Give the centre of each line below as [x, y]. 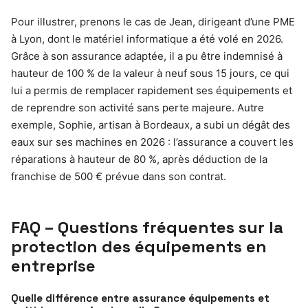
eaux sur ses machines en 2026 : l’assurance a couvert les [152, 142]
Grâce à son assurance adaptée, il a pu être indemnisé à [147, 56]
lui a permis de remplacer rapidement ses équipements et [152, 90]
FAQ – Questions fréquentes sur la [147, 227]
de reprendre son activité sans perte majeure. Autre [137, 107]
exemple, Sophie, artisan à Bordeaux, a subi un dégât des [151, 124]
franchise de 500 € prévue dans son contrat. [119, 176]
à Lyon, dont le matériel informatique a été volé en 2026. [147, 38]
